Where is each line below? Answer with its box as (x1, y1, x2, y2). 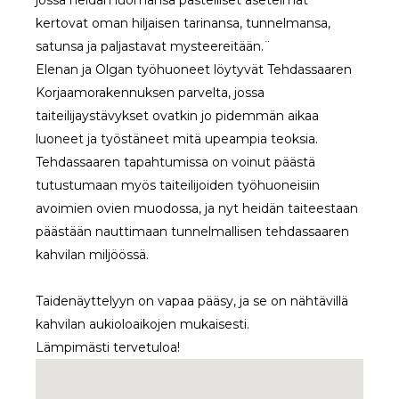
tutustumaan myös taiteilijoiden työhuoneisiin (36, 177, 320, 194)
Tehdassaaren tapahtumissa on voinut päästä (36, 154, 315, 171)
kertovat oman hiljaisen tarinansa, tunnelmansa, (36, 15, 330, 32)
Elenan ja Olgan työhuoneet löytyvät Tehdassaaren (36, 61, 352, 78)
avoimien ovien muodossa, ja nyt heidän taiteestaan (36, 200, 358, 217)
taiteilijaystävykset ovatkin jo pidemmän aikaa (36, 108, 319, 125)
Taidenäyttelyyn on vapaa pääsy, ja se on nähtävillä (36, 293, 348, 310)
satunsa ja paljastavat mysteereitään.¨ (36, 38, 271, 55)
